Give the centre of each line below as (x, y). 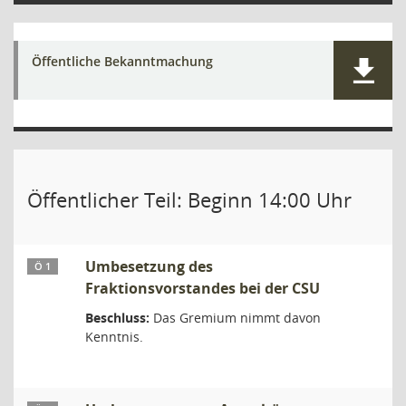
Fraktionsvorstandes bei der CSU (203, 288)
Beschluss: (117, 318)
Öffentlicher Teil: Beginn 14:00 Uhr (189, 199)
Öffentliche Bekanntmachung (122, 61)
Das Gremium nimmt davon (235, 318)
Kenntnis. (114, 337)
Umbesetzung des (149, 266)
